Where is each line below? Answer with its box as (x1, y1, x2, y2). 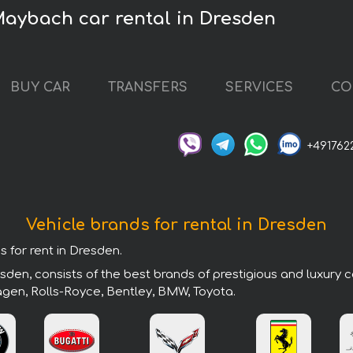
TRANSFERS (108, 80, 188, 95)
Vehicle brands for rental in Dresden (26, 215, 327, 234)
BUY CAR (10, 80, 70, 95)
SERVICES (225, 80, 293, 95)
